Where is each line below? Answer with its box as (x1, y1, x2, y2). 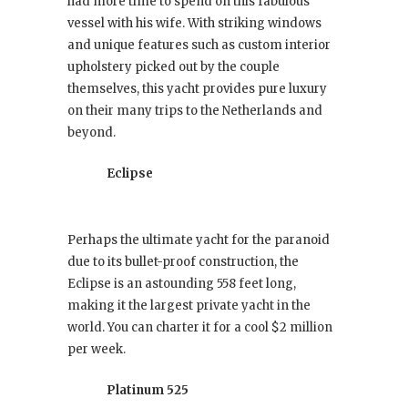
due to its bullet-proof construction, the (67, 254, 299, 270)
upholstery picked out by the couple (67, 59, 280, 76)
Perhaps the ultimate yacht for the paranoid (67, 232, 330, 249)
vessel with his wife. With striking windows (67, 15, 321, 32)
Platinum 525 (107, 382, 189, 399)
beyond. (67, 125, 116, 141)
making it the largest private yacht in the (67, 298, 311, 314)
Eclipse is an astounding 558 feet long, (67, 276, 296, 292)
